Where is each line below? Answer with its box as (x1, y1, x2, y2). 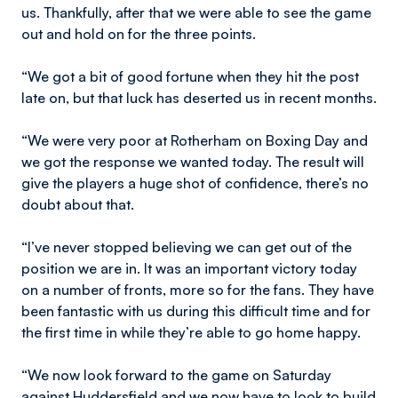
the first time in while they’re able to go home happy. (21, 323, 361, 341)
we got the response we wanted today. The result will (21, 153, 364, 171)
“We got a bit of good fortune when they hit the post (21, 68, 359, 85)
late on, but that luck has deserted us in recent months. (21, 89, 377, 107)
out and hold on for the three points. (21, 25, 256, 43)
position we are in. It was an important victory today (21, 259, 357, 277)
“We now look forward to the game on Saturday (21, 366, 331, 384)
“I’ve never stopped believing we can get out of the (21, 238, 352, 256)
